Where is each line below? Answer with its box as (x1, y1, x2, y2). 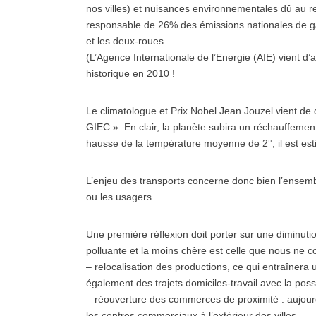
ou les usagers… (86, 191, 162, 202)
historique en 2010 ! (86, 68, 175, 79)
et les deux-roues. (86, 35, 166, 47)
